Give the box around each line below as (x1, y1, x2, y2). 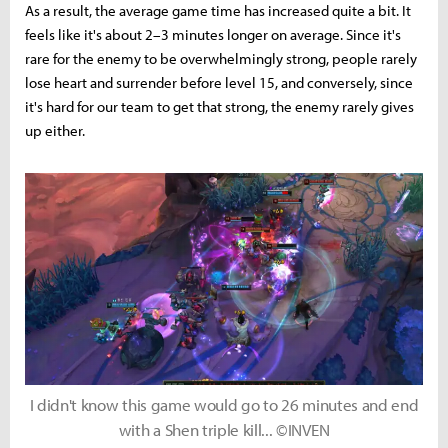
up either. (25, 120, 85, 140)
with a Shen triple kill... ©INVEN (118, 419, 330, 441)
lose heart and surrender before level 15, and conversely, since (25, 72, 413, 92)
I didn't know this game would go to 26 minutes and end (29, 394, 419, 416)
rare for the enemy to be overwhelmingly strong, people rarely (25, 48, 417, 68)
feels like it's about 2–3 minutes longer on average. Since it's (25, 24, 401, 44)
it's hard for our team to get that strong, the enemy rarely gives (25, 96, 414, 116)
